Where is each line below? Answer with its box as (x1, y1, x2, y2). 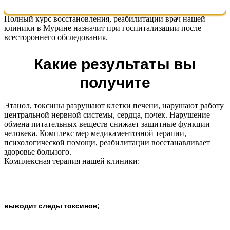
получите (80, 71, 150, 93)
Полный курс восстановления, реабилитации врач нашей (4, 14, 205, 23)
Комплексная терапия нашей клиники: (4, 156, 140, 165)
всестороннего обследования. (4, 32, 108, 42)
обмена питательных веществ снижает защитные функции (4, 119, 210, 128)
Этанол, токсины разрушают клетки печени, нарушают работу (4, 101, 224, 110)
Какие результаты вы (34, 53, 196, 75)
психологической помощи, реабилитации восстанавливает (4, 138, 210, 147)
